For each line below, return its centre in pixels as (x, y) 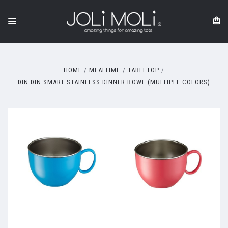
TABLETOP (143, 70)
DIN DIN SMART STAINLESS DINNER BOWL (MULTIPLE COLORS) (114, 82)
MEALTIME (105, 70)
